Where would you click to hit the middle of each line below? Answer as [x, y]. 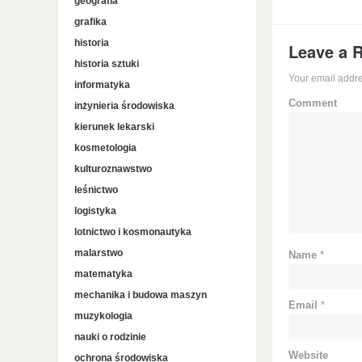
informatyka [102, 85]
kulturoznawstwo [113, 169]
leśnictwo [96, 190]
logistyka [95, 211]
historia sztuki [107, 64]
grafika [90, 22]
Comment [313, 103]
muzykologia [103, 316]
